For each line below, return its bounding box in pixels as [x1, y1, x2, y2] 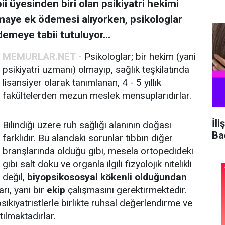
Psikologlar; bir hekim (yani [82, 51, 196, 62]
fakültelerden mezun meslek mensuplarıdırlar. [3, 90, 191, 101]
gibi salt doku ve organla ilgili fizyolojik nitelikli [3, 158, 192, 170]
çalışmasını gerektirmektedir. [65, 184, 187, 196]
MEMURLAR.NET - [3, 51, 82, 62]
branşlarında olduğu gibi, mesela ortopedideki [3, 145, 193, 157]
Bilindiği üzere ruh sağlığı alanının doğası [3, 119, 171, 131]
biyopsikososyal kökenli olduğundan [27, 171, 187, 183]
